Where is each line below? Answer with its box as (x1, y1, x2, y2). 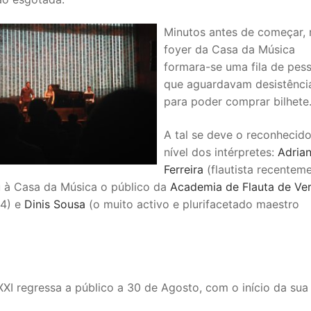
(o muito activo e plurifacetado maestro (85, 196, 299, 211)
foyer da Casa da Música (164, 42, 295, 57)
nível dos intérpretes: (164, 144, 278, 159)
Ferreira (164, 162, 203, 176)
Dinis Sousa (24, 196, 85, 211)
